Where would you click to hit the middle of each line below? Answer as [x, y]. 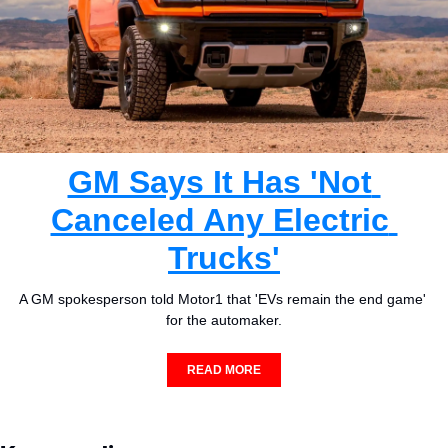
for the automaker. [224, 320]
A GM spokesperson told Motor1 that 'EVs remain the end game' [222, 299]
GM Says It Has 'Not [219, 182]
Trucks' [224, 258]
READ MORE [224, 370]
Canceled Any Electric [219, 220]
